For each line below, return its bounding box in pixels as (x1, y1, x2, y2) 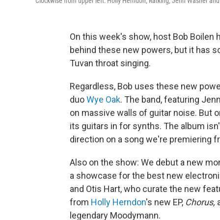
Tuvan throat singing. (70, 58, 151, 68)
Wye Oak (86, 94, 120, 105)
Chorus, (185, 197, 217, 207)
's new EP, (146, 197, 185, 207)
